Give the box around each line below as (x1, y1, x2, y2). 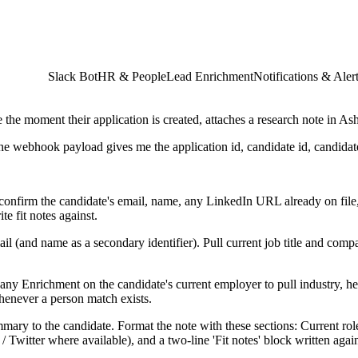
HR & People (97, 69, 166, 83)
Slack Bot (48, 69, 97, 83)
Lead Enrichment (166, 69, 253, 83)
